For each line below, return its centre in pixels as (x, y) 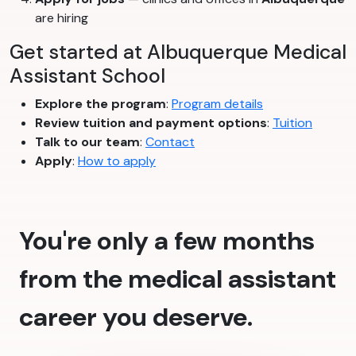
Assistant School (87, 76)
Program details (217, 104)
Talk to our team (87, 142)
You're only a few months (167, 241)
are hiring (62, 18)
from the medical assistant (178, 279)
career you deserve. (136, 317)
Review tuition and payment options (151, 123)
